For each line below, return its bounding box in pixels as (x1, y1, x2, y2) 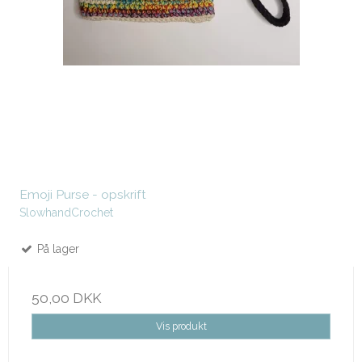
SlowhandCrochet (19, 206, 113, 220)
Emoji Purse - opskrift (19, 187, 146, 203)
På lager (34, 242, 79, 256)
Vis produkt (155, 320, 207, 333)
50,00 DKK (32, 290, 101, 307)
